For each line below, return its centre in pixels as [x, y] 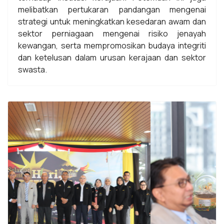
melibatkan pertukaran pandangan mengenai [112, 10]
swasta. [32, 70]
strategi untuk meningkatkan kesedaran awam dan [112, 22]
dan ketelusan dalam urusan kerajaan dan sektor [112, 58]
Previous [39, 176]
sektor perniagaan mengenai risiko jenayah [112, 34]
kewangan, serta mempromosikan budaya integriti [112, 46]
